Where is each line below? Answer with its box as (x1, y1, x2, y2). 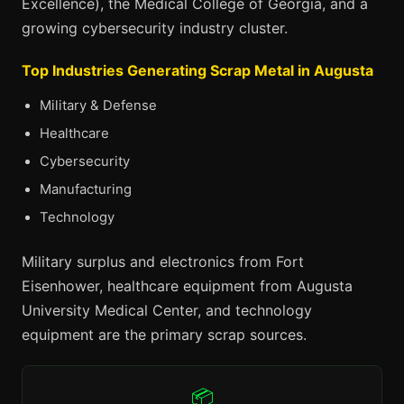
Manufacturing (40, 181, 132, 197)
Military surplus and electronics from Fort (22, 252, 304, 271)
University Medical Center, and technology (22, 301, 312, 319)
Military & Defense (40, 97, 157, 114)
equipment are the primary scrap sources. (22, 326, 307, 344)
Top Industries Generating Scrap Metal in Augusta (22, 61, 373, 79)
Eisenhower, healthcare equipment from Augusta (22, 277, 353, 295)
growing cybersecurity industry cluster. (22, 19, 288, 37)
